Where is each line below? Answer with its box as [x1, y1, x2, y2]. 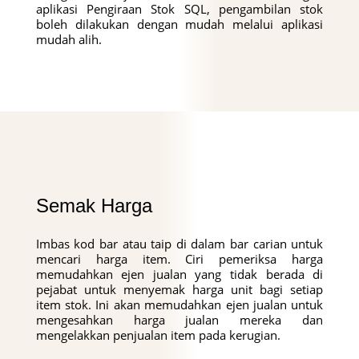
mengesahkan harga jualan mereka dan [35, 311, 324, 328]
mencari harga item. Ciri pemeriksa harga [35, 250, 324, 267]
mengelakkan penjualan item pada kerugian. [35, 326, 280, 343]
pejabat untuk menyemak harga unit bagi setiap [35, 280, 324, 297]
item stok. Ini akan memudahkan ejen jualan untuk [35, 296, 324, 313]
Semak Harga [35, 194, 152, 216]
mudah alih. [35, 30, 102, 47]
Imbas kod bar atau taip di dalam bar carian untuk [35, 235, 324, 252]
